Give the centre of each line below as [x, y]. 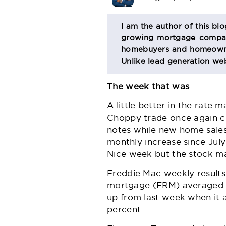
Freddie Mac [134, 174]
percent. [125, 210]
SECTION [145, 46]
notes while [133, 131]
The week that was [148, 87]
